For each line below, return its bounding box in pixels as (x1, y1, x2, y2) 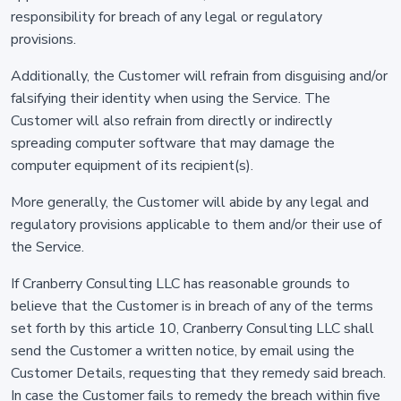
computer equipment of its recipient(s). (11, 156, 253, 175)
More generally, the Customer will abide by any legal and (11, 192, 369, 212)
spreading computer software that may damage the (11, 133, 335, 153)
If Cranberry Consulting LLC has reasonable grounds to (11, 274, 350, 294)
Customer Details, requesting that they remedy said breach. (11, 363, 386, 383)
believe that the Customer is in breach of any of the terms (11, 296, 373, 316)
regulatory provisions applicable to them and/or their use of (11, 215, 381, 235)
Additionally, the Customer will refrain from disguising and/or (11, 66, 388, 86)
